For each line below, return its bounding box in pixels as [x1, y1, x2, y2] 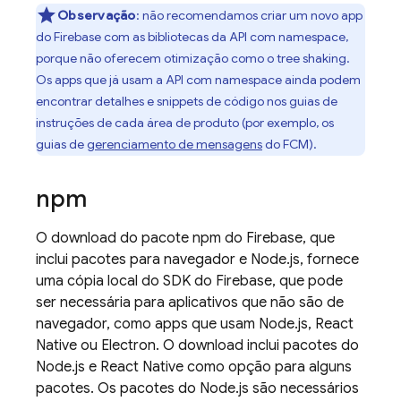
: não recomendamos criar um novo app [135, 7, 363, 23]
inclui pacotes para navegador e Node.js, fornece [36, 251, 359, 269]
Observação [57, 7, 136, 23]
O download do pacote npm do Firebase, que [36, 229, 335, 247]
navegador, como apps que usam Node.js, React [36, 315, 354, 333]
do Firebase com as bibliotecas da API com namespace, [36, 29, 348, 45]
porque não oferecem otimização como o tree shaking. [36, 50, 350, 66]
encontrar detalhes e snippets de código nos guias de [36, 93, 337, 109]
